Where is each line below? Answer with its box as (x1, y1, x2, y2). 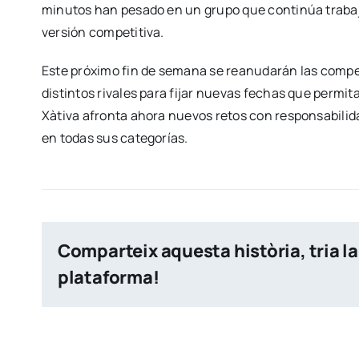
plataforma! (57, 265, 159, 289)
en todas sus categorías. (41, 129, 188, 147)
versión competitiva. (41, 23, 164, 41)
